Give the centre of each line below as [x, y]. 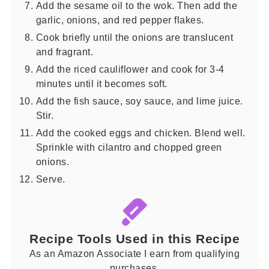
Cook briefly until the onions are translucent [134, 37]
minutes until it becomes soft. [101, 83]
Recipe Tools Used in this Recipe [134, 239]
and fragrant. [65, 51]
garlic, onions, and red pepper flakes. [120, 20]
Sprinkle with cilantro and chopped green [129, 147]
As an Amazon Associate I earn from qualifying [134, 254]
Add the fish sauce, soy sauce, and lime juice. [139, 101]
